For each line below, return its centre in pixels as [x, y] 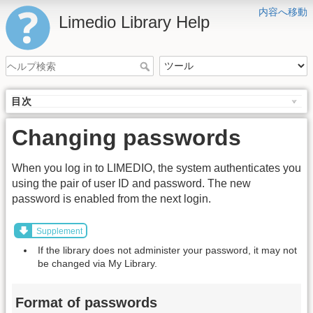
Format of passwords [86, 303]
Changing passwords [126, 138]
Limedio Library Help [134, 22]
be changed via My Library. [97, 263]
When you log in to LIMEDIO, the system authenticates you [156, 168]
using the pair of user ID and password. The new [131, 184]
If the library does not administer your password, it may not [167, 250]
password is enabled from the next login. [111, 199]
